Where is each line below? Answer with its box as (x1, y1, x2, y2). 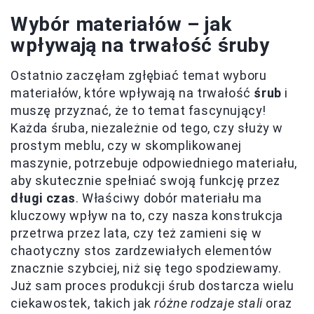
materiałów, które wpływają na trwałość (11, 85, 254, 100)
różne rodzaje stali (154, 295, 263, 310)
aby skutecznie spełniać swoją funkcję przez (11, 172, 280, 188)
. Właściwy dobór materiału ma (76, 190, 262, 205)
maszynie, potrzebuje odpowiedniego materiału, (11, 155, 298, 170)
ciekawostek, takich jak (11, 295, 155, 310)
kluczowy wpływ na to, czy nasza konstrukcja (11, 207, 283, 223)
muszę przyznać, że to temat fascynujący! (11, 102, 267, 118)
